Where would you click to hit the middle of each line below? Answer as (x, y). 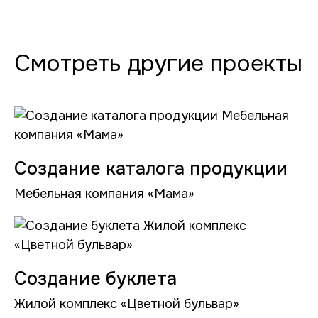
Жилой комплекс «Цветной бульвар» (127, 304)
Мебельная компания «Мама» (104, 194)
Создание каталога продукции (151, 169)
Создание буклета (95, 279)
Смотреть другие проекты (158, 64)
